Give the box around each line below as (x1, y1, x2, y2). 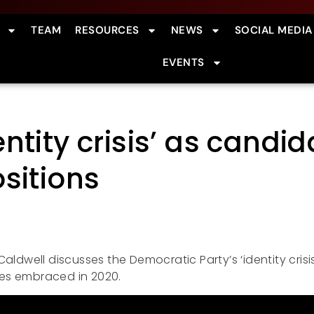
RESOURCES (75, 23, 139, 37)
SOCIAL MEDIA (234, 23, 313, 37)
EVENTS (162, 55, 205, 69)
